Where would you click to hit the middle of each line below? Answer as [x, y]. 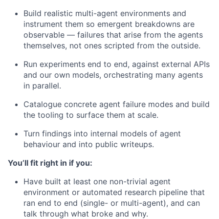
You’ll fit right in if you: [50, 163]
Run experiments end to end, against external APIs [117, 64]
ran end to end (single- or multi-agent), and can [112, 203]
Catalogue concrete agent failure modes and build [117, 104]
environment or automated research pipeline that [114, 192]
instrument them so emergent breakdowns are [109, 24]
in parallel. [42, 86]
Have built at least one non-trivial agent [97, 181]
